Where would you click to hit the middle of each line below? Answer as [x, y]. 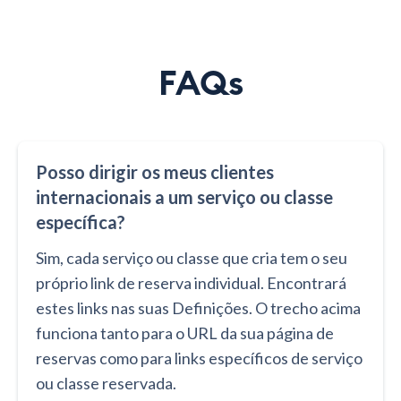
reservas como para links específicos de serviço [199, 358]
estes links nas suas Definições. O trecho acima [198, 308]
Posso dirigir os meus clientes [155, 172]
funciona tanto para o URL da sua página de [185, 333]
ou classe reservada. [106, 384]
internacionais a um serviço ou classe [184, 197]
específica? [81, 222]
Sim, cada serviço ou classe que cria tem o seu [192, 258]
